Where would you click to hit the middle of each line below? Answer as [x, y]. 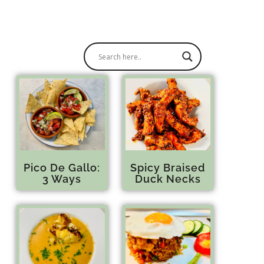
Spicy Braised [168, 167]
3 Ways [62, 179]
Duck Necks [168, 179]
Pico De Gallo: [62, 167]
